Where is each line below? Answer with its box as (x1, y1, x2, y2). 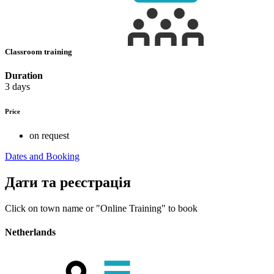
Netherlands (5, 227, 56, 238)
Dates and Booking (5, 151, 80, 162)
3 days (5, 81, 30, 92)
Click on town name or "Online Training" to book (5, 202, 198, 213)
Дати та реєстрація (5, 174, 131, 191)
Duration (5, 70, 43, 81)
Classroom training (5, 47, 74, 57)
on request (29, 130, 69, 141)
